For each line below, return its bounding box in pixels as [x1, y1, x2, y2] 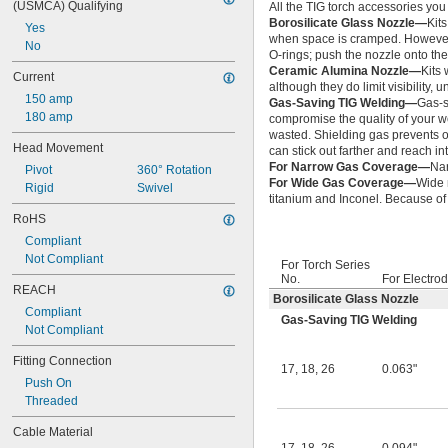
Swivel [136, 181, 173, 195]
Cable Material [13, 425, 93, 439]
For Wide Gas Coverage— [269, 176, 416, 191]
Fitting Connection [13, 354, 112, 368]
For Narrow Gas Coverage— [269, 160, 430, 175]
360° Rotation [136, 163, 212, 177]
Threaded [25, 394, 78, 408]
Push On [25, 376, 72, 390]
